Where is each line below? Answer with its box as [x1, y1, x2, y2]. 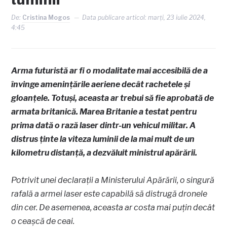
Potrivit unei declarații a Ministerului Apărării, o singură [11, 175, 215, 185]
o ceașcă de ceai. [11, 216, 75, 226]
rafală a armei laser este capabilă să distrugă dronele [11, 189, 208, 199]
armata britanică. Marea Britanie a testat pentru [11, 107, 197, 117]
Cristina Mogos [22, 14, 70, 21]
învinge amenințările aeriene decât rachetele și [11, 80, 191, 89]
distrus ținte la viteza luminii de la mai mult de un [11, 134, 195, 144]
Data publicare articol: [82, 14, 148, 21]
